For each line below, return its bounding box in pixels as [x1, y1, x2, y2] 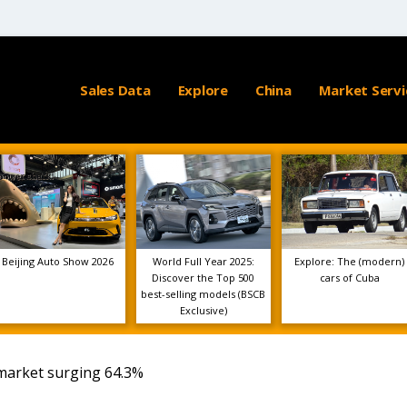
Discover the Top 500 [152, 271, 255, 284]
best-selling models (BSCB [141, 287, 266, 301]
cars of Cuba [319, 271, 380, 284]
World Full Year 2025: [152, 254, 254, 268]
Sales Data [80, 81, 151, 99]
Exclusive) [179, 303, 227, 317]
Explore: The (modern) [294, 254, 405, 268]
